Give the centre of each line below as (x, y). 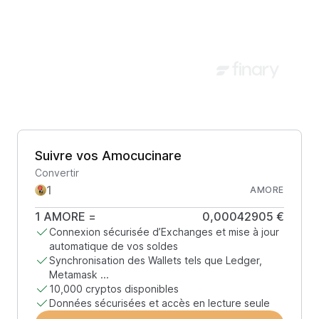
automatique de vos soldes (114, 246)
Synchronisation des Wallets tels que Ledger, (156, 260)
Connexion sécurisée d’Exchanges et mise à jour (164, 232)
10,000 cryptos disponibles (114, 289)
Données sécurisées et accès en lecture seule (159, 303)
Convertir (57, 173)
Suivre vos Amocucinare (108, 156)
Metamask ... (79, 274)
